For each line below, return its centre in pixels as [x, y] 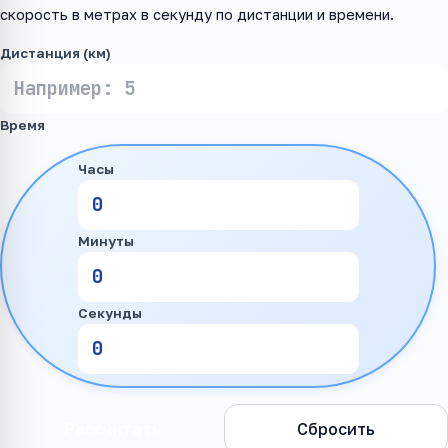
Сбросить [336, 429]
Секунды [109, 313]
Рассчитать [112, 429]
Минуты [105, 241]
